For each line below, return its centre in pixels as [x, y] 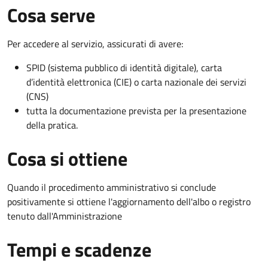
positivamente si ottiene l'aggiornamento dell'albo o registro [129, 201]
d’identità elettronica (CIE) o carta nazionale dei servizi [136, 82]
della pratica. [52, 125]
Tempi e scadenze [79, 249]
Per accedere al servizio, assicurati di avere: [95, 43]
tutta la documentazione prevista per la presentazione [136, 110]
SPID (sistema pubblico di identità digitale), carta [124, 67]
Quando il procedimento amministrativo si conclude [112, 187]
